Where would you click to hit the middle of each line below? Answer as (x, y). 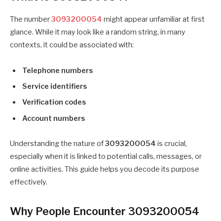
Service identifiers (55, 86)
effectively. (29, 182)
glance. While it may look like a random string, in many (98, 32)
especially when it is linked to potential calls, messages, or (106, 157)
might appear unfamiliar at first (153, 19)
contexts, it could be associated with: (72, 45)
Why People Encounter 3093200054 (105, 211)
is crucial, (171, 144)
